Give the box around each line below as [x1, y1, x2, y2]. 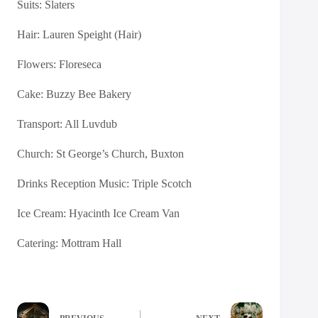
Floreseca [59, 57, 102, 70]
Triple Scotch [132, 177, 192, 190]
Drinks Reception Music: [17, 177, 132, 190]
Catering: [17, 236, 61, 249]
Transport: [17, 117, 65, 130]
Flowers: [17, 57, 59, 70]
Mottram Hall [61, 236, 121, 249]
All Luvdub [65, 117, 117, 130]
